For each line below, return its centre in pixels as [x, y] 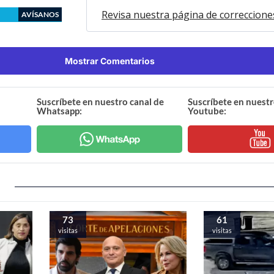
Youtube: [207, 110]
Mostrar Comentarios [109, 61]
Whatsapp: [60, 110]
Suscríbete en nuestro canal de [101, 101]
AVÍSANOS [40, 14]
